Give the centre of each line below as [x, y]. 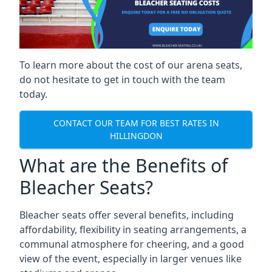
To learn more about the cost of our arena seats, [131, 65]
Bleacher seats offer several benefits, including [127, 215]
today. [33, 94]
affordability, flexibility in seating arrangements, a [133, 229]
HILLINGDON [136, 136]
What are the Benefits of [124, 165]
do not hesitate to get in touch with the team [122, 79]
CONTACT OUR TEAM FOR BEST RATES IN [136, 123]
